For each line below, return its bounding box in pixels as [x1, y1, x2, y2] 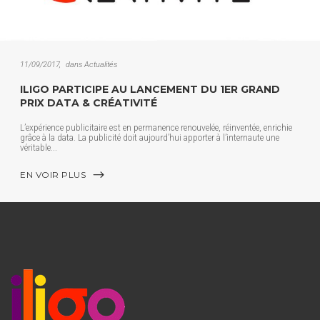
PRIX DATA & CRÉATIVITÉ [20, 96, 157, 110]
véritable [20, 143, 51, 154]
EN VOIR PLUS [20, 169, 86, 181]
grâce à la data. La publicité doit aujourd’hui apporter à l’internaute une [20, 133, 279, 144]
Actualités [84, 60, 117, 70]
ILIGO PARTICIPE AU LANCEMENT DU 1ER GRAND [20, 83, 280, 96]
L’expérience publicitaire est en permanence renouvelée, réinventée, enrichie [20, 123, 292, 134]
